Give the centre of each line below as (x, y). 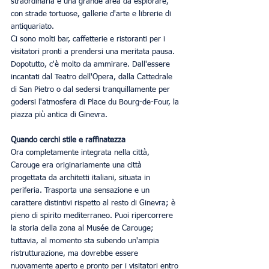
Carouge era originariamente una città (77, 165)
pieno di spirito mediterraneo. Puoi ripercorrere (93, 216)
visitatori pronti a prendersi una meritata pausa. (94, 52)
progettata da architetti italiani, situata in (82, 178)
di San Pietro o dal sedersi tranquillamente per (92, 89)
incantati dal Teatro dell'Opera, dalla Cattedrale (93, 77)
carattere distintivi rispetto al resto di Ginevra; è (94, 203)
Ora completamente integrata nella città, (81, 153)
